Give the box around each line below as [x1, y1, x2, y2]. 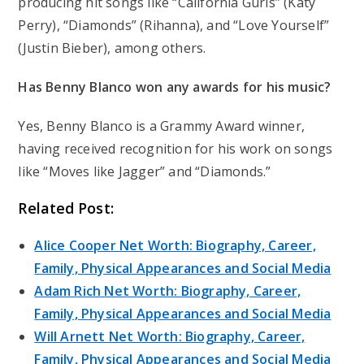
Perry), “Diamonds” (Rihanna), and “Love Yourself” [18, 16, 330, 35]
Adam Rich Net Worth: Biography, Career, [34, 282, 301, 301]
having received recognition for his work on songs [18, 140, 333, 158]
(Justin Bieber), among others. [18, 39, 206, 58]
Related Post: [18, 198, 114, 219]
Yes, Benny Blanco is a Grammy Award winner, [18, 117, 305, 136]
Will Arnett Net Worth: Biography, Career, [34, 327, 305, 346]
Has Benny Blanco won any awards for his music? [18, 78, 331, 97]
